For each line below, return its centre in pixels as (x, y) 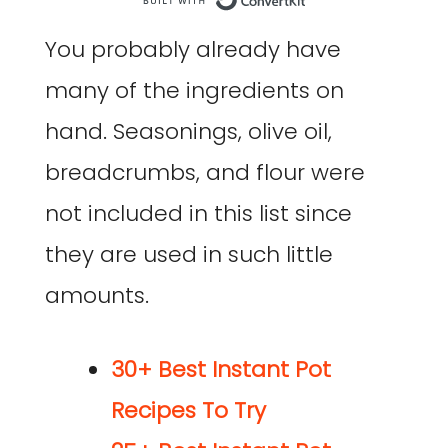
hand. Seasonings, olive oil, (188, 131)
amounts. (97, 295)
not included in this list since (198, 213)
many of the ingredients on (194, 90)
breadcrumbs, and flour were (205, 172)
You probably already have (193, 49)
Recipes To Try (188, 410)
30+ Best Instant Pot (221, 369)
